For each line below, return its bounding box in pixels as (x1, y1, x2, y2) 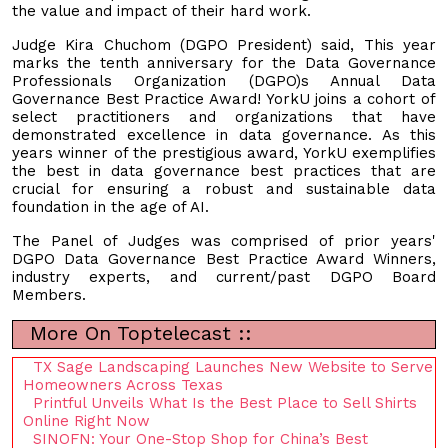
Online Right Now (23, 411, 150, 430)
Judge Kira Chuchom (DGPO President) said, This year (12, 35, 436, 54)
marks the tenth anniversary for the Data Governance (12, 53, 436, 72)
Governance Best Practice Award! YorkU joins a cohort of (12, 89, 436, 108)
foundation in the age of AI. (12, 197, 209, 216)
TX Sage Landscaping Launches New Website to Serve (33, 357, 433, 376)
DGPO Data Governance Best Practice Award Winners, (12, 249, 436, 268)
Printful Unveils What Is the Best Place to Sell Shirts (33, 393, 417, 412)
